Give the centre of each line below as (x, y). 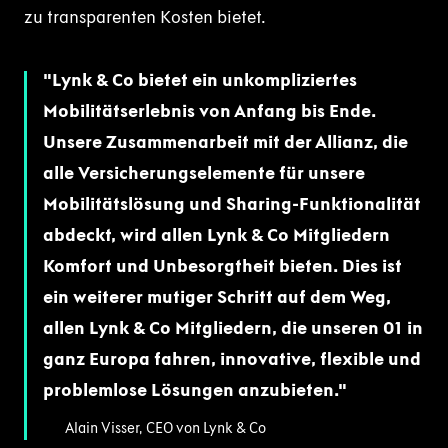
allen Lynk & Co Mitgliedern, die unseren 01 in (233, 328)
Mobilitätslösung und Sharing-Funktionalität (232, 204)
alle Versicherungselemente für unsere (204, 173)
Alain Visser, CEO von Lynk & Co (165, 428)
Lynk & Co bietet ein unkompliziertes (204, 80)
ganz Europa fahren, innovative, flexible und (232, 359)
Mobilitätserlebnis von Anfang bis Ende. (209, 111)
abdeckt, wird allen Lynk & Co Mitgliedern (216, 235)
